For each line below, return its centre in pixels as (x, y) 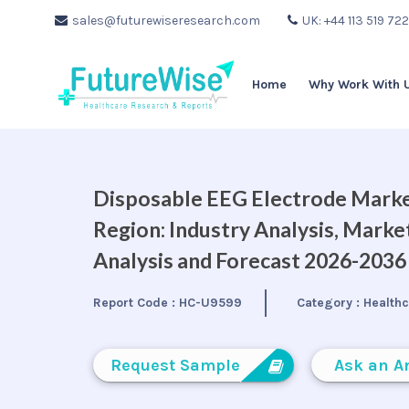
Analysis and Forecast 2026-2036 (250, 260)
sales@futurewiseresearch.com (166, 21)
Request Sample (175, 365)
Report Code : (136, 303)
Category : (330, 303)
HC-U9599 (210, 303)
